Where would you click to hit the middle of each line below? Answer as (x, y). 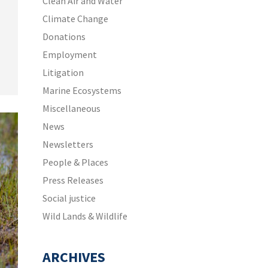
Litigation (63, 72)
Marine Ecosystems (82, 90)
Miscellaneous (71, 108)
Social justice (69, 198)
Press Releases (73, 180)
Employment (70, 54)
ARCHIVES (74, 257)
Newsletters (68, 144)
